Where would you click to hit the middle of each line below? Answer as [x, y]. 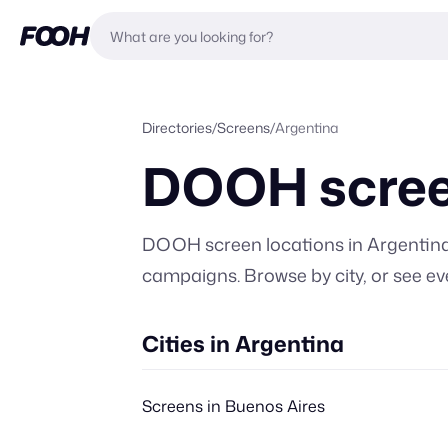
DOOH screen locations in [254, 244]
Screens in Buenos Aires [233, 406]
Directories [177, 127]
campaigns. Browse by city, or [265, 275]
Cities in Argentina [243, 343]
